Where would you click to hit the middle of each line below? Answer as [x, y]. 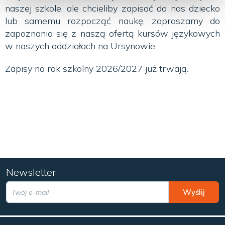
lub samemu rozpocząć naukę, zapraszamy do [113, 21]
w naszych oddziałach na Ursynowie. [81, 46]
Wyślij [194, 192]
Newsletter [31, 172]
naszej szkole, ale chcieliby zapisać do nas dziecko [113, 9]
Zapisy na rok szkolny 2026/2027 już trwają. [97, 69]
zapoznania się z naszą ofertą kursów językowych [113, 34]
